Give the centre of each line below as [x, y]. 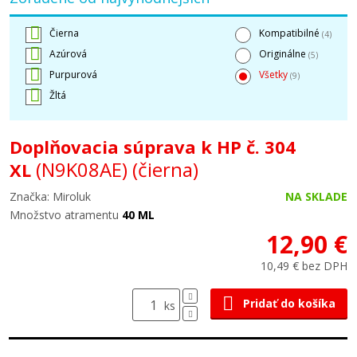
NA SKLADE [316, 196]
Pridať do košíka [289, 303]
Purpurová [73, 75]
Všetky [275, 75]
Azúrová [68, 54]
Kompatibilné [290, 33]
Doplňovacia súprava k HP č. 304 [153, 147]
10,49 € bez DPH [304, 266]
